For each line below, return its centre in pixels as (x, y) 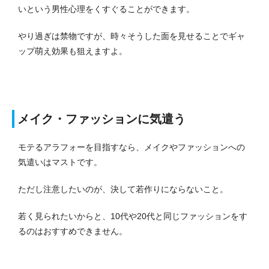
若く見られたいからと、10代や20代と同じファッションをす (133, 216)
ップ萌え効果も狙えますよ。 (73, 51)
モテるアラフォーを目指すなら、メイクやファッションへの (131, 147)
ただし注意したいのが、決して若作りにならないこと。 (123, 189)
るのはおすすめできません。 (73, 231)
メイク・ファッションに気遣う (101, 119)
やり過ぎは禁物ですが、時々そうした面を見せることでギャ (131, 36)
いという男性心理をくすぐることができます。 (106, 9)
